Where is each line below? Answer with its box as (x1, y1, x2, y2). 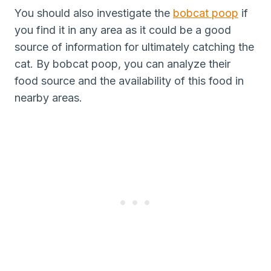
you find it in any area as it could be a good (15, 23, 231, 36)
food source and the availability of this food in (15, 74, 244, 87)
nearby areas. (15, 91, 82, 104)
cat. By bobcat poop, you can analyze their (15, 57, 230, 70)
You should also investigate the (15, 6, 173, 19)
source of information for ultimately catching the (15, 40, 254, 53)
